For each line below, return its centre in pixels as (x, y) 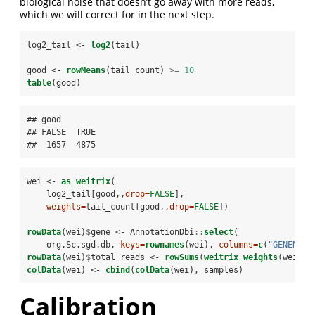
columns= (238, 245)
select (219, 232)
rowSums (182, 258)
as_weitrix (86, 182)
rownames (165, 245)
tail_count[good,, (128, 207)
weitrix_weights (241, 258)
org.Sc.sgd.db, (73, 245)
